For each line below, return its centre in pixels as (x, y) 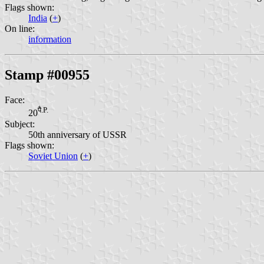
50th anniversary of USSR (77, 134)
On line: (20, 29)
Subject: (20, 124)
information (50, 39)
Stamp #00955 (47, 75)
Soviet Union (53, 156)
